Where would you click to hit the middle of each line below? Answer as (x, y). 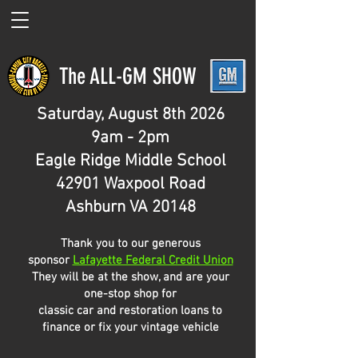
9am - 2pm (130, 138)
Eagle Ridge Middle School (130, 161)
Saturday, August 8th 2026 (130, 115)
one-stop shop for (130, 294)
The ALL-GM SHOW (128, 76)
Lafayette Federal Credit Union (153, 261)
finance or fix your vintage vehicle (130, 328)
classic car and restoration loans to (130, 311)
